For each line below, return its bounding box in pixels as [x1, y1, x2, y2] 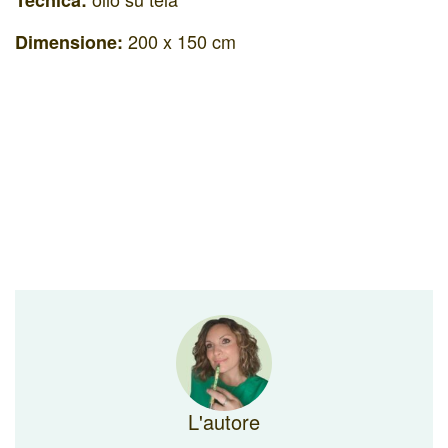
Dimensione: [15, 29, 123, 55]
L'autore [188, 406, 260, 436]
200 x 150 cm [123, 28, 236, 54]
